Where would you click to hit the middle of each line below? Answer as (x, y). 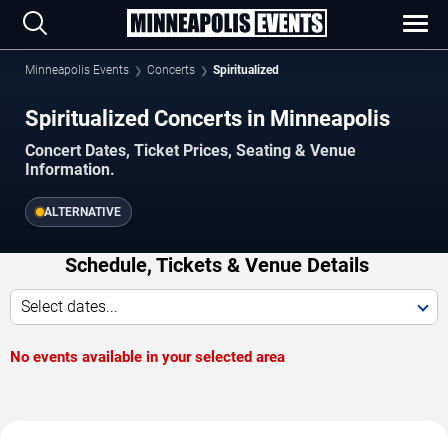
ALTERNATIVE (82, 211)
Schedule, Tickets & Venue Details (216, 264)
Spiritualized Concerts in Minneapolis (207, 118)
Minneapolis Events (77, 70)
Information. (70, 169)
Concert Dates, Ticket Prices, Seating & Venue (190, 150)
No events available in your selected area (147, 356)
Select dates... (69, 306)
